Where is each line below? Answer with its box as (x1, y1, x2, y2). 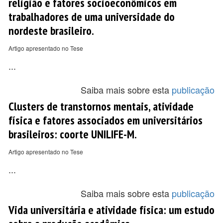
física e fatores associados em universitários (8, 112, 203, 127)
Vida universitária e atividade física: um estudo (8, 202, 215, 217)
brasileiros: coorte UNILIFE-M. (8, 126, 137, 141)
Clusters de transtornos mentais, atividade (8, 99, 194, 113)
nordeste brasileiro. (8, 23, 94, 38)
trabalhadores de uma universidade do (8, 9, 175, 24)
